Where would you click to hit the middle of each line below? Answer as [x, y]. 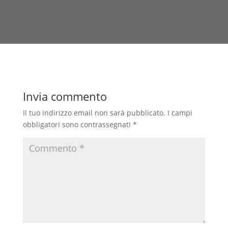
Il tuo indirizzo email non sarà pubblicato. [94, 112]
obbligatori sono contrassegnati [78, 124]
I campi [180, 112]
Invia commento [65, 96]
